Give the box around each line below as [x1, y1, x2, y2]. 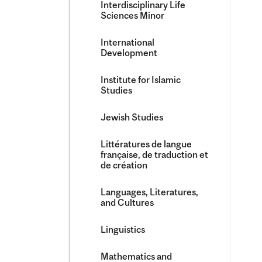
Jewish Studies [101, 112, 163, 122]
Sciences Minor [101, 10, 164, 20]
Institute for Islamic [101, 74, 181, 85]
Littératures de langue [101, 139, 192, 149]
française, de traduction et [101, 149, 208, 160]
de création [101, 160, 147, 170]
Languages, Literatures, [101, 187, 198, 197]
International [101, 37, 154, 47]
